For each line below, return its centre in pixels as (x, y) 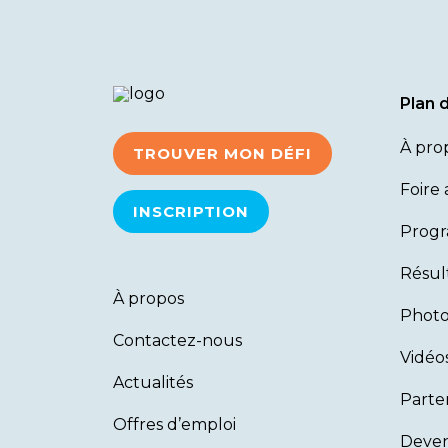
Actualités (153, 382)
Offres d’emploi (174, 424)
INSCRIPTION (191, 211)
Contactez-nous (177, 340)
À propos (148, 298)
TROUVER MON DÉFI (222, 153)
